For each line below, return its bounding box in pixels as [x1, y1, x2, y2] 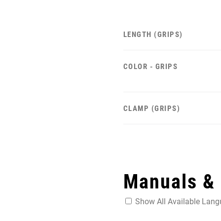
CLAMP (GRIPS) [123, 104, 181, 113]
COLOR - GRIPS [123, 62, 178, 72]
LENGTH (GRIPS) [123, 30, 183, 39]
